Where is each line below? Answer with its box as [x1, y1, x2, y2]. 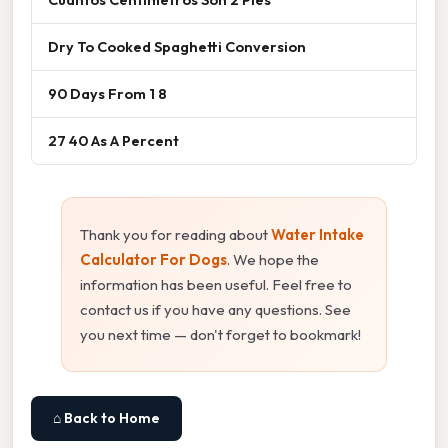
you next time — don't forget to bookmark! [80, 324, 361, 344]
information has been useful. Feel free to [80, 274, 352, 294]
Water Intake [271, 224, 364, 244]
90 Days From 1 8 [48, 83, 167, 103]
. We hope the [227, 249, 319, 269]
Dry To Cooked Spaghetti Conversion [48, 36, 306, 56]
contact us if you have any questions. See [80, 299, 351, 319]
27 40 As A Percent [48, 130, 179, 150]
